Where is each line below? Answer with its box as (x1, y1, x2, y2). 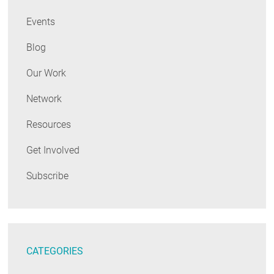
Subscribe (26, 169, 69, 182)
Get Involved (26, 144, 80, 156)
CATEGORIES (26, 245, 84, 257)
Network (26, 92, 62, 105)
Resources (26, 118, 72, 130)
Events (26, 15, 56, 28)
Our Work (26, 67, 67, 79)
